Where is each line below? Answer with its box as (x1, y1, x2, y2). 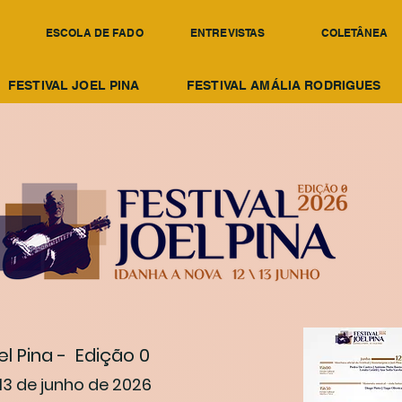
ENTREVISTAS (190, 26, 266, 39)
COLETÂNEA (321, 26, 389, 39)
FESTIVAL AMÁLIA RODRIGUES (187, 78, 381, 92)
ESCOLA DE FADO (46, 26, 144, 39)
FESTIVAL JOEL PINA (8, 78, 140, 92)
